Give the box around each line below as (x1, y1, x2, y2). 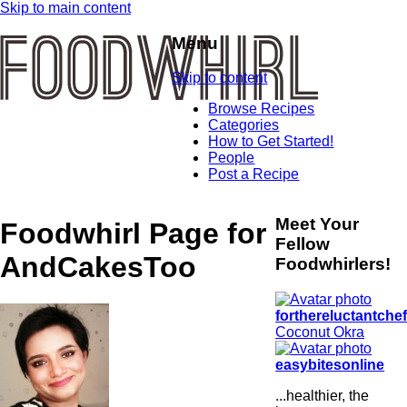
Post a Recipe (208, 166, 300, 183)
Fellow (275, 234, 331, 254)
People (208, 150, 255, 166)
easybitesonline (275, 356, 385, 372)
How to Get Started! (208, 134, 334, 150)
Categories (208, 117, 280, 134)
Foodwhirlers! (275, 254, 392, 274)
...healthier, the (275, 387, 370, 403)
